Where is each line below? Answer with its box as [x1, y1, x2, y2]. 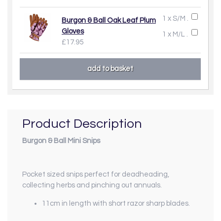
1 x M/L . [162, 30, 188, 38]
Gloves [62, 27, 84, 35]
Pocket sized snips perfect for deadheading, [22, 171, 169, 179]
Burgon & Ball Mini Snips [22, 137, 100, 145]
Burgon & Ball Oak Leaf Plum [62, 16, 156, 24]
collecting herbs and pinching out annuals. [22, 182, 162, 189]
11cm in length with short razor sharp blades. [42, 200, 190, 208]
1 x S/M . [162, 14, 188, 22]
